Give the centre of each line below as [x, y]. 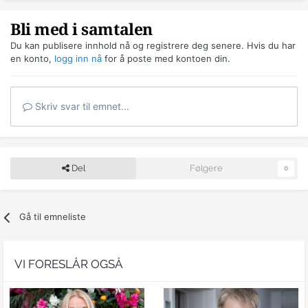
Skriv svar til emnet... [81, 107]
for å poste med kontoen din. [166, 59]
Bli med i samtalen [81, 30]
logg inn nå [78, 59]
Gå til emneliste [53, 217]
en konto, [32, 59]
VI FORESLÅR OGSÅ [69, 264]
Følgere [206, 168]
